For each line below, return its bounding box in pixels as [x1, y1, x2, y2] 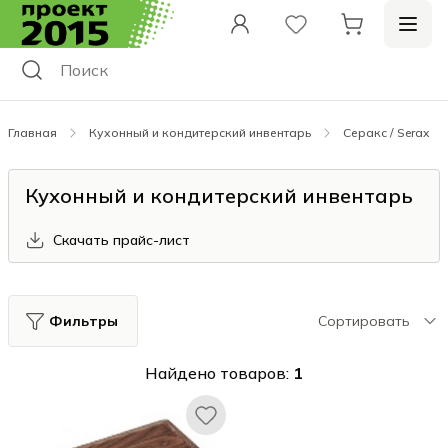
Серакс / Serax [343, 125, 429, 140]
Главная [8, 125, 57, 140]
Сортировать [318, 312, 410, 330]
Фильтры [48, 312, 118, 330]
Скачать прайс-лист [53, 230, 190, 249]
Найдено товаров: [145, 363, 293, 383]
